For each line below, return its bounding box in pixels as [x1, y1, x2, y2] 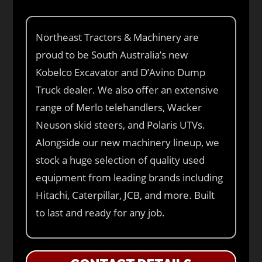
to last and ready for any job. [36, 205, 166, 219]
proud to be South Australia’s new [36, 47, 188, 61]
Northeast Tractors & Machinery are [36, 30, 199, 44]
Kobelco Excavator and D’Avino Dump [36, 65, 206, 79]
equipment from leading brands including [36, 170, 223, 184]
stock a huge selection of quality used [36, 153, 205, 167]
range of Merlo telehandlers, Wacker [36, 100, 202, 114]
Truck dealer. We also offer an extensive [36, 82, 219, 96]
